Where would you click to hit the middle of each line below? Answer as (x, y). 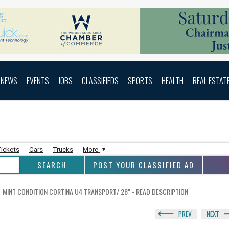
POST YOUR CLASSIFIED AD (144, 165)
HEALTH (173, 81)
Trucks (63, 150)
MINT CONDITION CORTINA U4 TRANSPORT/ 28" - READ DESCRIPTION (95, 191)
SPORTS (140, 81)
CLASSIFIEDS (100, 81)
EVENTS (38, 81)
